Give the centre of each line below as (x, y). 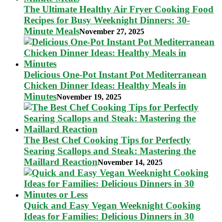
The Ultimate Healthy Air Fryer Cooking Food (119, 9)
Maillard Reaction (61, 162)
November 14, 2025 (130, 163)
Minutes (40, 97)
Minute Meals (52, 31)
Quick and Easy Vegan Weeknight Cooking (112, 206)
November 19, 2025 (89, 97)
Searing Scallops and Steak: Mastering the (110, 151)
